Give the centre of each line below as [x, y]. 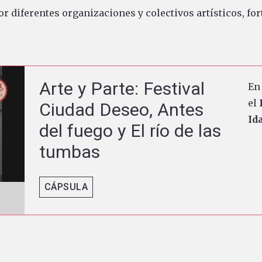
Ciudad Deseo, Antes [121, 110]
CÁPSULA [66, 187]
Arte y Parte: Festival [122, 89]
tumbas [69, 152]
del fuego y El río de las [130, 131]
